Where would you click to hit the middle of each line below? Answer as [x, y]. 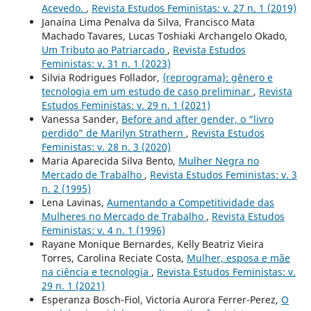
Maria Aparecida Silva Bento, [110, 161]
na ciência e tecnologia [96, 272]
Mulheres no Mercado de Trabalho [124, 217]
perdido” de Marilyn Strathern [114, 133]
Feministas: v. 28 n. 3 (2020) [106, 147]
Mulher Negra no [218, 161]
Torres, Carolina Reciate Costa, [114, 258]
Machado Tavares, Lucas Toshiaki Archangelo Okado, [164, 36]
